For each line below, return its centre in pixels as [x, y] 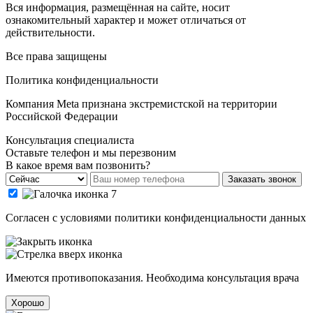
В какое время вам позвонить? [78, 165]
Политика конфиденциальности [82, 80]
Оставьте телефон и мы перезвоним [91, 152]
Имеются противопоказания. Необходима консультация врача [152, 277]
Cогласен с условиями [60, 217]
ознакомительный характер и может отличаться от [126, 20]
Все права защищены [56, 56]
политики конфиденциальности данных [210, 217]
